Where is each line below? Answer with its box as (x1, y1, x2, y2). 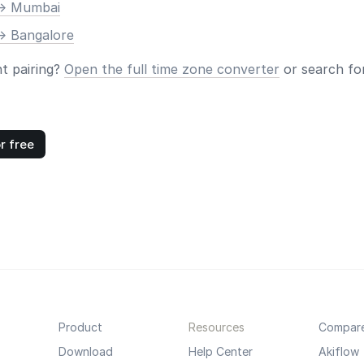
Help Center (188, 344, 253, 358)
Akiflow (318, 344, 359, 358)
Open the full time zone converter (64, 61, 279, 77)
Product (58, 320, 102, 334)
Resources (188, 320, 245, 334)
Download (58, 344, 113, 358)
